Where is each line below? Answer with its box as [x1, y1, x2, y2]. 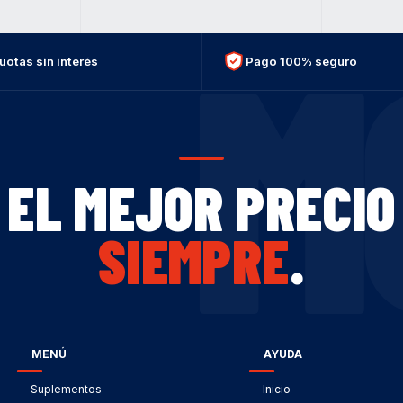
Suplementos [30, 381, 102, 396]
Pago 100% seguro [246, 53, 358, 68]
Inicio [263, 381, 291, 396]
